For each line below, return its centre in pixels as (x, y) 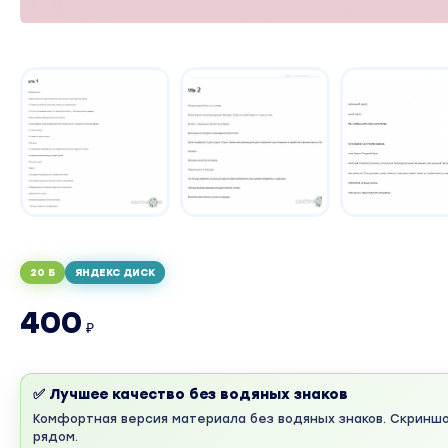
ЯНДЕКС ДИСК (115, 273)
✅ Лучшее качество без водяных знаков (190, 395)
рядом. (55, 437)
